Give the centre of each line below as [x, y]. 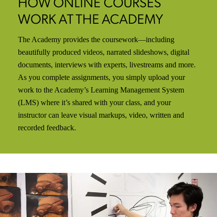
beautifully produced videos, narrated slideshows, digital [104, 52]
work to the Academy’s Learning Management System [101, 90]
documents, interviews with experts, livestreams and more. [107, 64]
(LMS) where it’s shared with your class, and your [95, 102]
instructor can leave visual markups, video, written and [101, 115]
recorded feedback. [47, 127]
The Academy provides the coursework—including [96, 39]
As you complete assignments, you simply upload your [102, 77]
